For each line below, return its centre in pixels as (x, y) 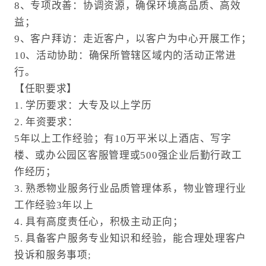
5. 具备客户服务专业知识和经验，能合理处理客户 (130, 239)
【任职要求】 (46, 89)
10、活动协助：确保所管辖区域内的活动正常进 (125, 56)
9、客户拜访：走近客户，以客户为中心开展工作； (133, 39)
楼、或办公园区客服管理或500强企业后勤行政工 (128, 156)
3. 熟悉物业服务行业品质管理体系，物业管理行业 (130, 189)
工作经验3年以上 (54, 205)
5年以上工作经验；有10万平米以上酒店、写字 (123, 139)
